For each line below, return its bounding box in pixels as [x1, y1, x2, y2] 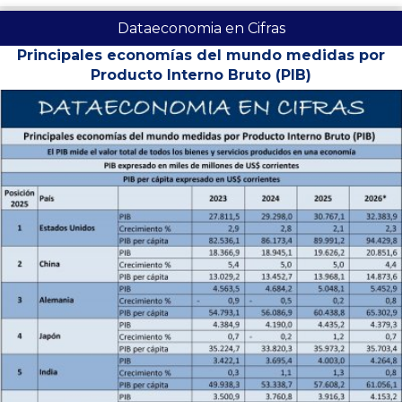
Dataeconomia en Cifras [117, 20, 285, 38]
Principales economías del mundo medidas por [17, 47, 385, 65]
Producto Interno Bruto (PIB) [91, 66, 311, 84]
